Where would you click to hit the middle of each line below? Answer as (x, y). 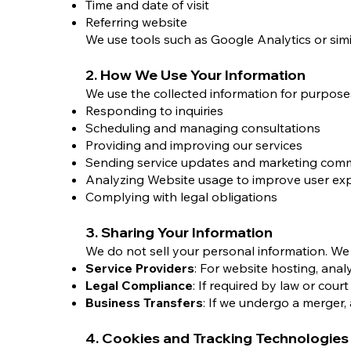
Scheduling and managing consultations (203, 128)
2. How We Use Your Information (195, 75)
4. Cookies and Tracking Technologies (217, 338)
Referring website (136, 22)
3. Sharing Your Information (179, 232)
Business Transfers (144, 302)
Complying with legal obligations (181, 197)
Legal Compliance (139, 285)
